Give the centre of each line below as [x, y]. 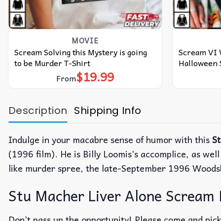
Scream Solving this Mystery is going [80, 52]
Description [38, 111]
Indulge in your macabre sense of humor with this [110, 140]
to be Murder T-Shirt [52, 62]
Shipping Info [108, 111]
